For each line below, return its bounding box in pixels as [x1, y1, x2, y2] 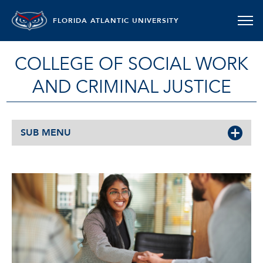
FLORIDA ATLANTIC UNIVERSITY [53, 16, 179, 25]
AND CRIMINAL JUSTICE [32, 75, 231, 99]
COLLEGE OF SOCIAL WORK [15, 52, 248, 76]
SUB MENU [21, 126, 71, 139]
